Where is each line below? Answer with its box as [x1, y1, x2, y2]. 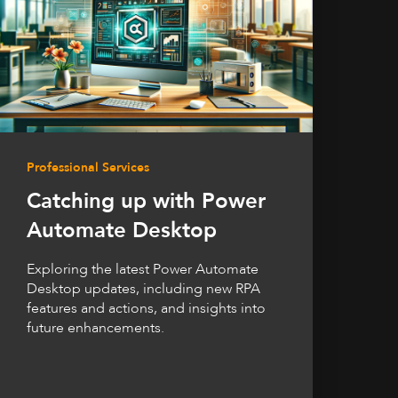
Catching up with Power [27, 187, 266, 217]
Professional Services [27, 159, 149, 177]
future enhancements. [27, 318, 164, 338]
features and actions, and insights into [27, 298, 266, 319]
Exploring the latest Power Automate [27, 259, 259, 280]
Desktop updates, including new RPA [27, 279, 260, 299]
